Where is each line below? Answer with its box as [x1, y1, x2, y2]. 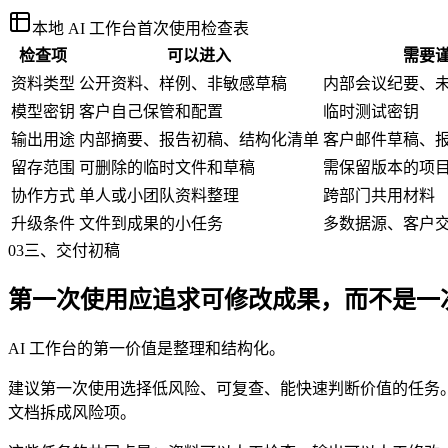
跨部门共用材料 [323, 186, 435, 204]
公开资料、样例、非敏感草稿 [79, 74, 287, 92]
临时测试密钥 [323, 102, 419, 120]
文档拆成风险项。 [8, 404, 136, 422]
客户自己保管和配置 [79, 102, 223, 120]
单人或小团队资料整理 [79, 186, 239, 204]
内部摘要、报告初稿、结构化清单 [79, 130, 319, 148]
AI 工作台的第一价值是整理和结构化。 [8, 340, 285, 358]
